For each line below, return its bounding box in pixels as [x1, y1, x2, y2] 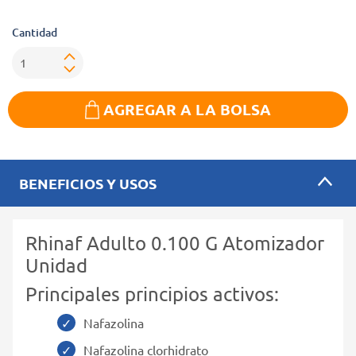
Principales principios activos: [25, 281, 279, 305]
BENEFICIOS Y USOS [19, 173, 157, 192]
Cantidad [12, 25, 57, 41]
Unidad [25, 253, 87, 277]
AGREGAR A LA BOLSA [103, 99, 271, 119]
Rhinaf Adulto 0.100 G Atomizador [25, 230, 324, 254]
